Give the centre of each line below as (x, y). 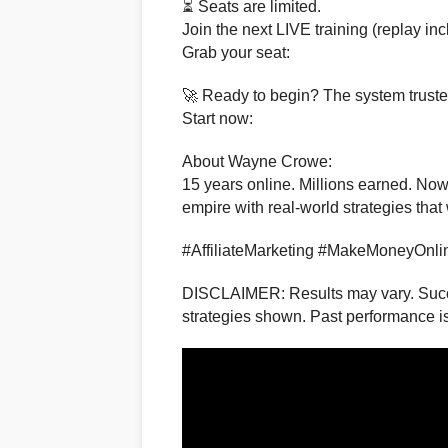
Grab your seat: (236, 53)
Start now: (217, 119)
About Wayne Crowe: (257, 162)
